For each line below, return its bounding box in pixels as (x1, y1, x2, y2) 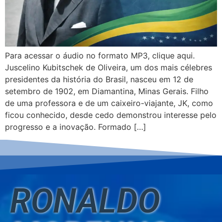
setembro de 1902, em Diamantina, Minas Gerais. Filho (5, 86, 209, 96)
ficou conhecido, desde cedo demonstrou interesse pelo (5, 110, 217, 120)
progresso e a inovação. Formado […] (5, 121, 146, 132)
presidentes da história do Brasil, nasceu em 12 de (5, 74, 193, 84)
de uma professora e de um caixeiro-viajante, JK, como (5, 98, 213, 108)
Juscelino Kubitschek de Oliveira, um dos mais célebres (5, 62, 212, 72)
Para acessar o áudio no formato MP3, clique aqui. (5, 50, 195, 60)
